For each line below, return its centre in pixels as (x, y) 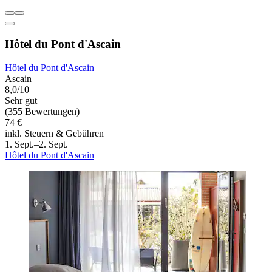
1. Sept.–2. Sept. (36, 144)
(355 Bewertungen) (42, 111)
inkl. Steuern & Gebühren (54, 133)
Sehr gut (21, 100)
